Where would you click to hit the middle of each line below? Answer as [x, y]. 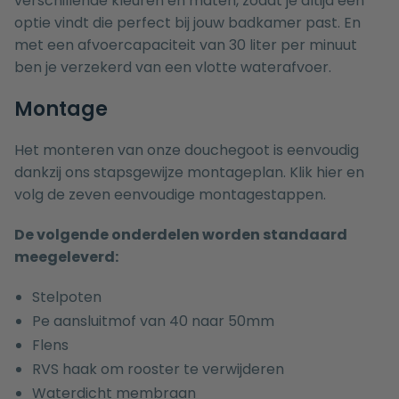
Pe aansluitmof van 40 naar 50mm [153, 322]
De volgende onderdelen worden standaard [181, 235]
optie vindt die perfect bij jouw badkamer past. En [187, 23]
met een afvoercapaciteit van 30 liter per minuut [186, 45]
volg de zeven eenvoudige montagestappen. [170, 195]
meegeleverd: [66, 257]
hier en [338, 173]
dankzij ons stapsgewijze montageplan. [152, 173]
